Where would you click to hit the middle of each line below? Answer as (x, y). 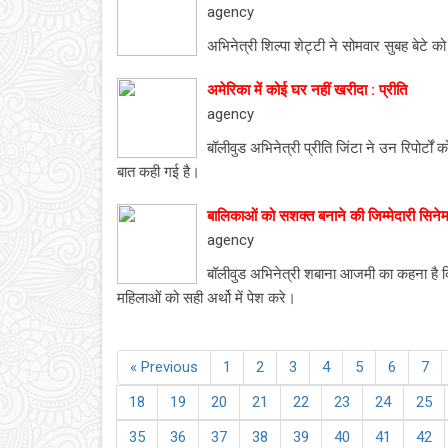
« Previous (164, 367)
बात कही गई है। (158, 172)
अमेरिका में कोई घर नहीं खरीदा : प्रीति (307, 90)
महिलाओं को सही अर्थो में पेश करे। (206, 298)
